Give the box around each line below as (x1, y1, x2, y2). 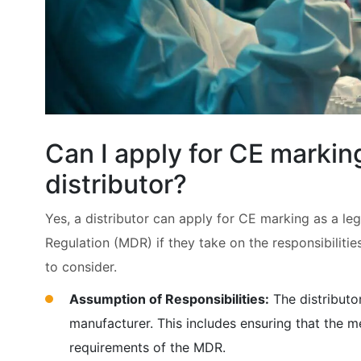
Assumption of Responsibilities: (68, 291, 269, 308)
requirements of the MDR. (68, 339, 226, 356)
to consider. (44, 259, 117, 276)
